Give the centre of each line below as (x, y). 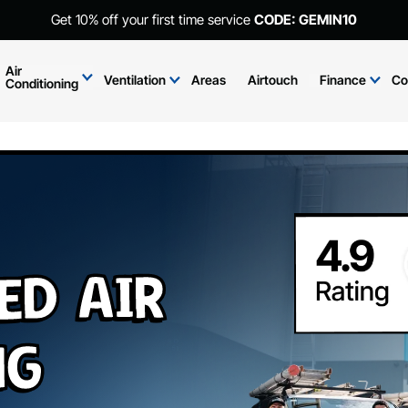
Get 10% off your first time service (152, 20)
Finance (342, 80)
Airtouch (272, 80)
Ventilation (134, 80)
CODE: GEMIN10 (305, 20)
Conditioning (41, 83)
